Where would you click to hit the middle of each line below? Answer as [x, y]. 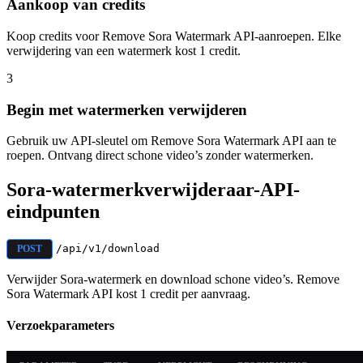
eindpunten [53, 212]
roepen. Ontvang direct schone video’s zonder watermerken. [160, 156]
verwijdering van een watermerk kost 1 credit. [124, 50]
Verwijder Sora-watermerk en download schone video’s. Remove [173, 280]
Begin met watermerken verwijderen [127, 109]
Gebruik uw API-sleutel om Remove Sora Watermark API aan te [171, 141]
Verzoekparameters [60, 326]
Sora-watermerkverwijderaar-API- [153, 190]
